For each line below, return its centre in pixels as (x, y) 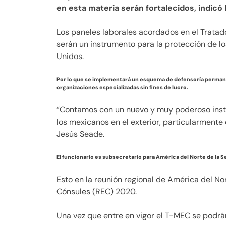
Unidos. (70, 56)
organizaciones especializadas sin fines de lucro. (122, 88)
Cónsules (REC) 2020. (97, 192)
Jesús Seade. (80, 134)
